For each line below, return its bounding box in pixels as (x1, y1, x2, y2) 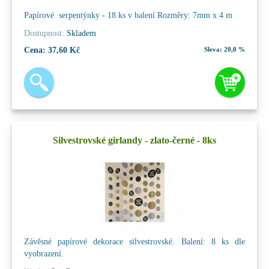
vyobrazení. (24, 249, 64, 258)
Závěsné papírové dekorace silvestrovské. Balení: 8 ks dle (24, 237, 245, 246)
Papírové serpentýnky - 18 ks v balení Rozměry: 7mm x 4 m (24, 10, 232, 20)
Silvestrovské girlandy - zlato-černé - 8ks (53, 134, 216, 145)
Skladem (64, 28, 96, 38)
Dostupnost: (24, 28, 64, 38)
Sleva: (204, 45, 222, 53)
